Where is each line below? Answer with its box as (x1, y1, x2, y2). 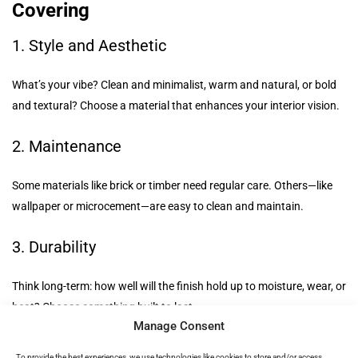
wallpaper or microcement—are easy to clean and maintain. (12, 199, 304, 213)
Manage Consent (133, 318, 225, 333)
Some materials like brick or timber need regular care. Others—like (12, 178, 332, 192)
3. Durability (12, 237, 96, 257)
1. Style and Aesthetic (12, 35, 166, 55)
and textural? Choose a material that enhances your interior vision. (12, 98, 340, 112)
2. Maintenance (12, 136, 121, 156)
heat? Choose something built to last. (12, 300, 196, 313)
